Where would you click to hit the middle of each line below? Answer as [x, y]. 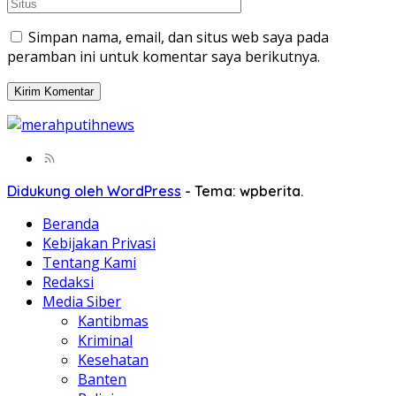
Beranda [71, 224]
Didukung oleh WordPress [94, 191]
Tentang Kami [89, 263]
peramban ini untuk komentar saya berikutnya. [164, 57]
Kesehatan [113, 360]
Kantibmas [113, 321]
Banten [102, 380]
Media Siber [82, 302]
